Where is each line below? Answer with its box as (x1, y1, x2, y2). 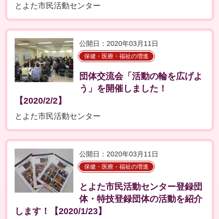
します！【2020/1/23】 (15, 206, 107, 216)
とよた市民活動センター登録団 (79, 182, 202, 192)
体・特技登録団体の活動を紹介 (79, 194, 202, 204)
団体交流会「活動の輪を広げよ (79, 71, 202, 81)
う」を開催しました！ (79, 84, 167, 93)
